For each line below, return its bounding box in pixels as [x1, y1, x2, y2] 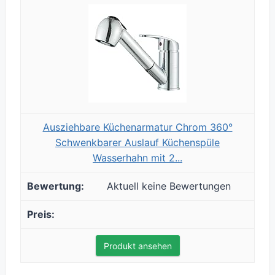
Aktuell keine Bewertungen [107, 180, 231, 193]
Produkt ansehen [103, 241, 172, 252]
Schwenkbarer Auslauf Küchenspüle [55, 136, 220, 149]
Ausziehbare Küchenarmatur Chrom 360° [42, 121, 233, 134]
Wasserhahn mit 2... [93, 152, 182, 165]
